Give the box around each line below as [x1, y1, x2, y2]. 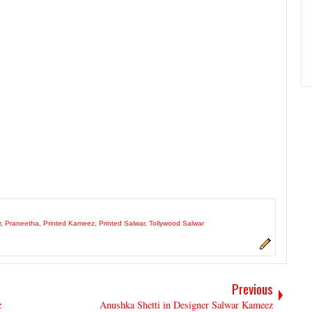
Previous [232, 279, 273, 298]
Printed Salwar [99, 219, 145, 227]
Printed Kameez [43, 219, 95, 227]
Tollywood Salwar [149, 219, 204, 227]
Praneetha [5, 219, 39, 227]
